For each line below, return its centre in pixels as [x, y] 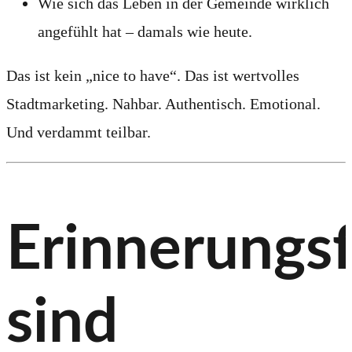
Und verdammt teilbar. [79, 132]
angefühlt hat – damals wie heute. [145, 31]
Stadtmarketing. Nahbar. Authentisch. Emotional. [163, 103]
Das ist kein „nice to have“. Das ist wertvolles [153, 75]
